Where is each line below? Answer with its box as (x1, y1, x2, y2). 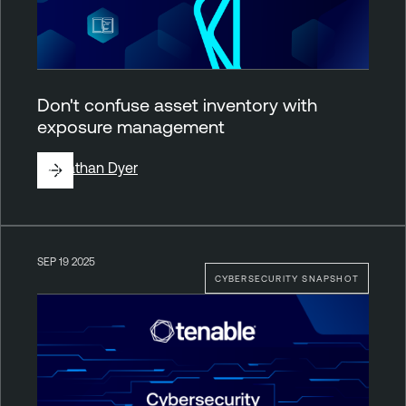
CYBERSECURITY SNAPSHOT (214, 272, 359, 284)
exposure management (37, 115, 225, 137)
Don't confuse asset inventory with (37, 93, 317, 115)
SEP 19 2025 (37, 255, 95, 267)
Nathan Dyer (57, 159, 138, 176)
